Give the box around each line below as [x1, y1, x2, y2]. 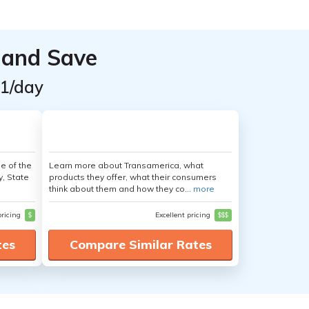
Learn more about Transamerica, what [49, 160, 203, 170]
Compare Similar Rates [69, 237, 212, 252]
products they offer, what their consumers [49, 172, 217, 182]
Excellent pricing [155, 210, 212, 219]
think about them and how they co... [49, 183, 193, 194]
